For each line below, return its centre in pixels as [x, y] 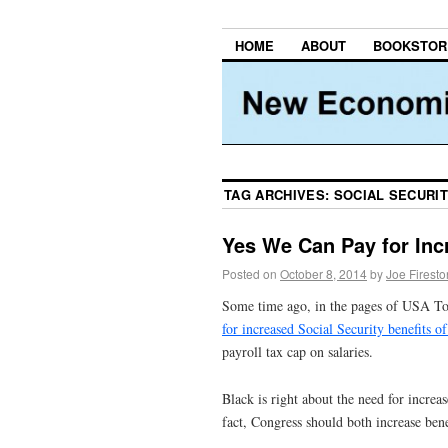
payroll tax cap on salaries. [297, 351]
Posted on [249, 274]
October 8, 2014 [323, 274]
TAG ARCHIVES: [279, 195]
